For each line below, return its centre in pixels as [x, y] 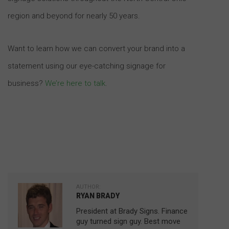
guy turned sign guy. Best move [128, 221]
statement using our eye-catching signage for [87, 66]
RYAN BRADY [98, 196]
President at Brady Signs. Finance [132, 211]
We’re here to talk [75, 83]
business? [26, 83]
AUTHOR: [88, 187]
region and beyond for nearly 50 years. [74, 16]
